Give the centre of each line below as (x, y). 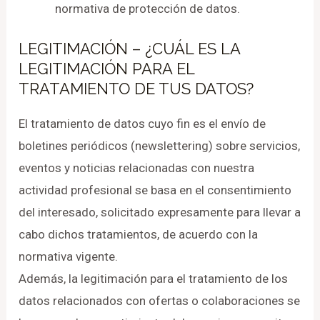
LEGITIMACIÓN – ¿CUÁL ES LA (130, 48)
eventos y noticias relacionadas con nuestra (137, 167)
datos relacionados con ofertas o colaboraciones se (160, 300)
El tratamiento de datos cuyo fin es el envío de (142, 123)
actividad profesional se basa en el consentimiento (155, 190)
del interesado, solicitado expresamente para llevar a (160, 212)
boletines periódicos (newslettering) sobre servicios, (160, 145)
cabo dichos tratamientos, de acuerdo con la (139, 234)
